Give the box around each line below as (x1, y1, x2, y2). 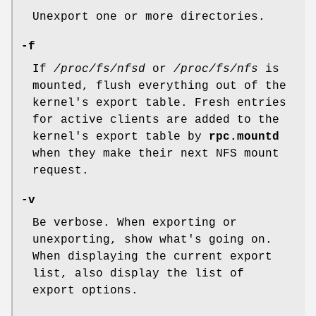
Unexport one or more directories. (32, 11, 265, 24)
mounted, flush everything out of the (32, 80, 286, 93)
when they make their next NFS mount (32, 147, 279, 161)
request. (32, 164, 89, 178)
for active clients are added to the (32, 114, 279, 127)
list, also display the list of (32, 267, 244, 281)
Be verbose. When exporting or (32, 217, 237, 230)
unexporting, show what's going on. (32, 233, 272, 247)
